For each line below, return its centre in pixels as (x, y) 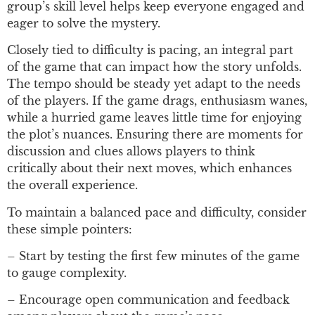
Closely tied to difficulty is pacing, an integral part (150, 50)
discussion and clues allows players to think (131, 152)
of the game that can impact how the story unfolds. (154, 67)
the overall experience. (72, 185)
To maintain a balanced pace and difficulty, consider (157, 212)
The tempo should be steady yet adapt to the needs (154, 84)
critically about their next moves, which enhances (149, 168)
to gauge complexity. (67, 272)
